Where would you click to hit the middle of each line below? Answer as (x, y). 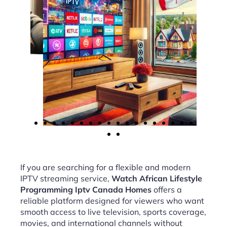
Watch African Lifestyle (157, 178)
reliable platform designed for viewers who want (112, 201)
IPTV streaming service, (66, 178)
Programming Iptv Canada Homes (86, 190)
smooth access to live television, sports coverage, (113, 212)
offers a (167, 190)
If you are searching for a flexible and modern (105, 167)
